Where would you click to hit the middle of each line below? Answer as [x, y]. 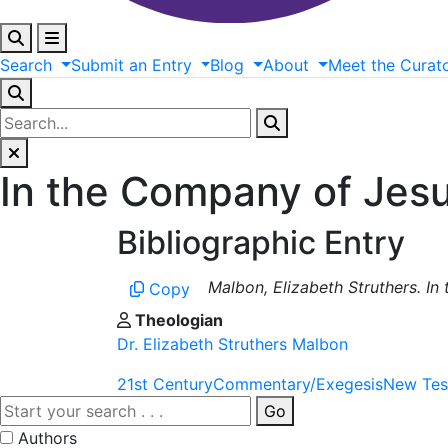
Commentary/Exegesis [298, 384]
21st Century [165, 384]
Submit [97, 65]
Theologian [177, 320]
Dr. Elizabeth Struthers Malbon [232, 344]
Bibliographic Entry [261, 243]
